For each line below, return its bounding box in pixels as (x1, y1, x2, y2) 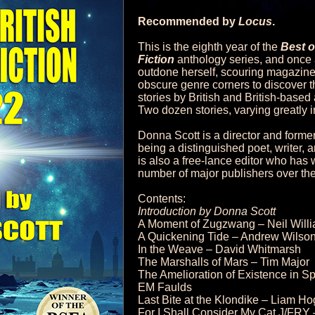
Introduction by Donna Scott (138, 205, 276, 217)
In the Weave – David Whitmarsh (138, 243, 301, 255)
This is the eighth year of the (138, 41, 281, 53)
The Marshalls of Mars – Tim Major (138, 256, 309, 268)
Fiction (138, 53, 177, 65)
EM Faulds (138, 281, 192, 293)
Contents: (138, 193, 186, 205)
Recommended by (138, 15, 238, 27)
